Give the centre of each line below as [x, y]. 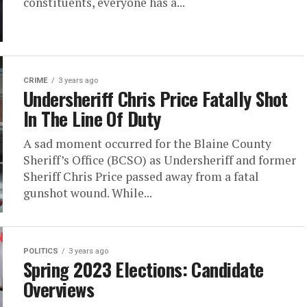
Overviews [59, 289]
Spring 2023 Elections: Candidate [144, 269]
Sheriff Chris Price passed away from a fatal [141, 176]
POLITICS [41, 251]
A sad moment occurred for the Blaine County [147, 144]
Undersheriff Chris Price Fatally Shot [156, 99]
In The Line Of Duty [92, 119]
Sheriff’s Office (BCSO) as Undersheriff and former [160, 160]
